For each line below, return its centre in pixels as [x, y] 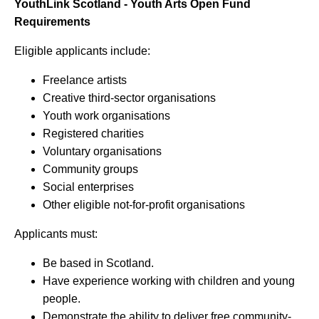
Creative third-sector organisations [129, 98]
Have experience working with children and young [168, 281]
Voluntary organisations [102, 152]
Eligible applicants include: [82, 51]
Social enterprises [88, 187]
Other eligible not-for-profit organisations [143, 205]
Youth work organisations [106, 116]
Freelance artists [84, 80]
